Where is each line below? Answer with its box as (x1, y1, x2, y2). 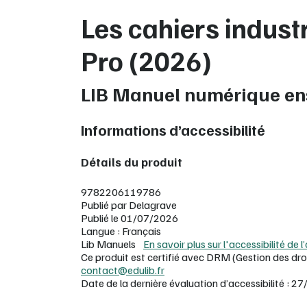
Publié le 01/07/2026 (81, 211, 178, 225)
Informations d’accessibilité (81, 121, 265, 139)
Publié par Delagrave (81, 198, 177, 212)
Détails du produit (81, 154, 182, 169)
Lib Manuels (81, 237, 138, 251)
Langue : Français (81, 224, 161, 238)
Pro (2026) (81, 43, 212, 77)
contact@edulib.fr (81, 263, 164, 277)
